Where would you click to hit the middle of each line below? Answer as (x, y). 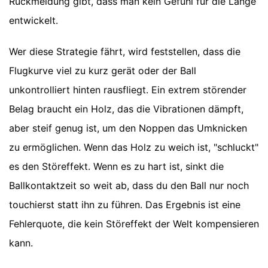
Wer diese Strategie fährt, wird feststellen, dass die (125, 52)
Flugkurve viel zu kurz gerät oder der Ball (103, 71)
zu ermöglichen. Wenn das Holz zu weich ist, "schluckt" (134, 147)
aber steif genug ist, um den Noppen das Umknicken (128, 128)
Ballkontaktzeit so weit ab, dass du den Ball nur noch (129, 186)
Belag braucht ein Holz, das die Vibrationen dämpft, (126, 109)
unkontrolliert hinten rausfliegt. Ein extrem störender (128, 90)
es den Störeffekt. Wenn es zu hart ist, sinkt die (116, 167)
